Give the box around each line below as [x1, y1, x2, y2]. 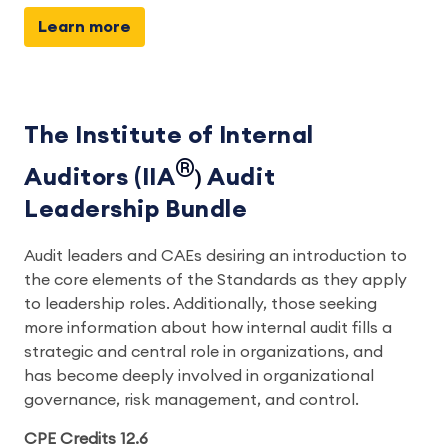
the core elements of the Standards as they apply [24, 271, 407, 288]
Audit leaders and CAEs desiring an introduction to [24, 247, 407, 264]
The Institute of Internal [24, 124, 314, 149]
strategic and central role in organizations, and [24, 343, 383, 360]
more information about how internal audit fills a [24, 319, 392, 336]
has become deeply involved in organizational [24, 367, 374, 384]
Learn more [38, 18, 131, 35]
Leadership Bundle [24, 197, 248, 222]
